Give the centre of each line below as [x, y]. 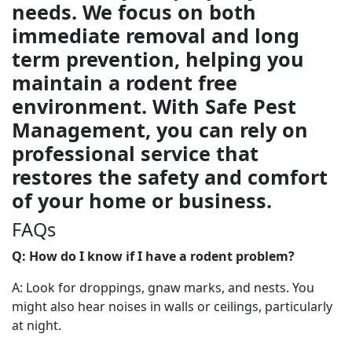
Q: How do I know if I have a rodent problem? [153, 256]
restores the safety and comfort [170, 177]
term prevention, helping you [158, 59]
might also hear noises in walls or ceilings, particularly [172, 306]
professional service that [135, 153]
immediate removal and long [156, 35]
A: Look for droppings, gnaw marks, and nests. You [163, 288]
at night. [37, 325]
